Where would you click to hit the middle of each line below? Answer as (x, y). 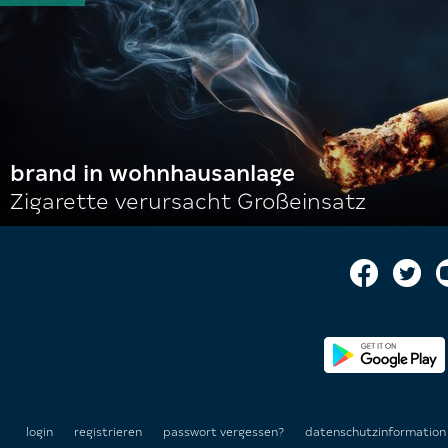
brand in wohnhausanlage (152, 173)
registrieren (108, 432)
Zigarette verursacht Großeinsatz (188, 201)
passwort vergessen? (223, 432)
